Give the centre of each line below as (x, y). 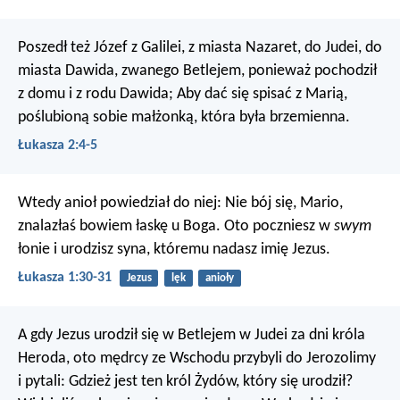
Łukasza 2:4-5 (58, 145)
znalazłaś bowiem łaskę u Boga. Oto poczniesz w (176, 226)
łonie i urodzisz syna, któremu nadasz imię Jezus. (174, 249)
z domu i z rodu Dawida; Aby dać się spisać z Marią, (183, 94)
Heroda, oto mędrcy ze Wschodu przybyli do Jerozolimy (197, 359)
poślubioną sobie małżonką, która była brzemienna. (184, 117)
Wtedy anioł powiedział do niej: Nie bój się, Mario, (180, 203)
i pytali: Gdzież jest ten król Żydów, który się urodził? (185, 382)
